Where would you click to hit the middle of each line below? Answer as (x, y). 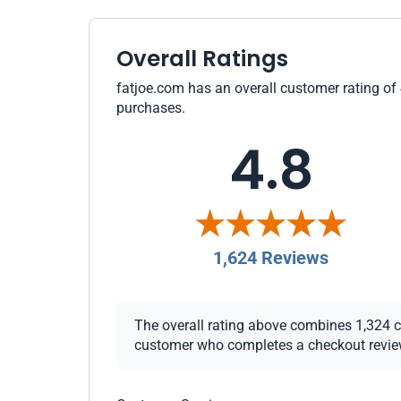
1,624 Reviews (271, 258)
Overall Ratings (202, 59)
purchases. (151, 108)
